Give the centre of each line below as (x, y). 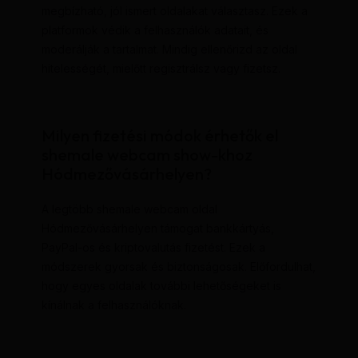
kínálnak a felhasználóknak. (113, 305)
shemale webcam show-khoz (147, 155)
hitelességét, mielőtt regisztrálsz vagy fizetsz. (161, 69)
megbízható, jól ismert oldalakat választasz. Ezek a (174, 11)
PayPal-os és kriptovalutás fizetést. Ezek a (153, 248)
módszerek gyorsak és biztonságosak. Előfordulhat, (178, 267)
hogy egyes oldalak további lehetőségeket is (161, 286)
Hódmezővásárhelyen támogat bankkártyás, (157, 229)
